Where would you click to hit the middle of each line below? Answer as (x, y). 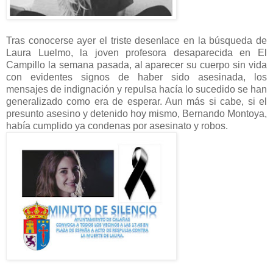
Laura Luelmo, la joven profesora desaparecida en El (136, 53)
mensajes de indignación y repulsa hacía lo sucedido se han (136, 90)
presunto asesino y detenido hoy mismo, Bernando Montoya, (136, 114)
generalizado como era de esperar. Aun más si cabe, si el (136, 102)
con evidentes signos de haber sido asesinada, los (136, 77)
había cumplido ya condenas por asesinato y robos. (117, 126)
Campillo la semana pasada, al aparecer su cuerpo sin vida (136, 65)
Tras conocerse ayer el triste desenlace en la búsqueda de (136, 41)
